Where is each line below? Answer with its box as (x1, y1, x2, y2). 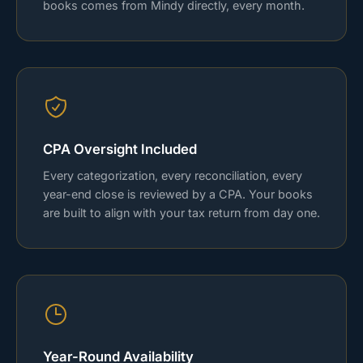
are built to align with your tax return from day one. (43, 205, 320, 220)
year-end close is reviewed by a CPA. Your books (43, 186, 313, 201)
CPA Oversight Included (43, 140, 197, 157)
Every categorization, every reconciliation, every (43, 168, 302, 182)
